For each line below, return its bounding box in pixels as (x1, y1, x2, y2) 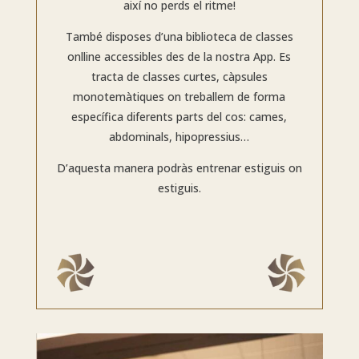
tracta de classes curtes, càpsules (91, 69, 268, 85)
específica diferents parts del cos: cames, (71, 109, 288, 125)
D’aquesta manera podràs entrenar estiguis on (56, 160, 302, 176)
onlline (67, 49, 105, 65)
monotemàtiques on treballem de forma (73, 89, 286, 105)
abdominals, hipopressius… (109, 129, 250, 145)
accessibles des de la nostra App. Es (104, 49, 292, 65)
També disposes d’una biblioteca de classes (65, 29, 293, 45)
